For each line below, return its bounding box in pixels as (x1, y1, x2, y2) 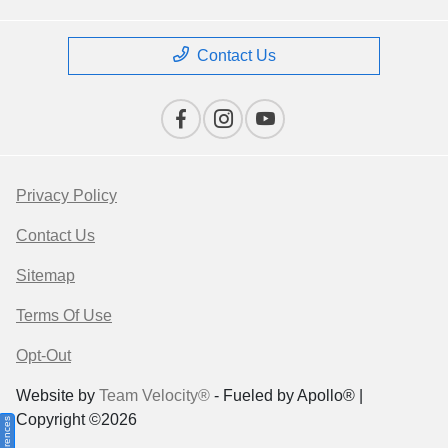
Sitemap (16, 267, 75, 285)
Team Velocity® (99, 387, 210, 405)
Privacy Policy (16, 187, 117, 205)
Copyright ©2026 (16, 411, 137, 429)
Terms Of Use (16, 307, 112, 325)
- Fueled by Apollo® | (210, 387, 363, 405)
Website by (16, 387, 99, 405)
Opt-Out (16, 347, 71, 365)
